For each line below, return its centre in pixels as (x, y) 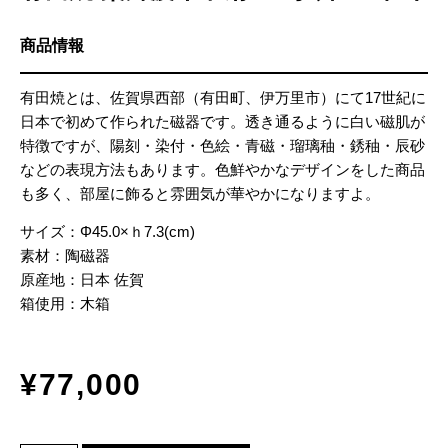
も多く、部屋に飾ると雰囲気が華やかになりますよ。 (200, 193)
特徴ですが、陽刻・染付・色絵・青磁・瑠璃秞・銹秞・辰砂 (222, 145)
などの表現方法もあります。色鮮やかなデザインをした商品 (222, 169)
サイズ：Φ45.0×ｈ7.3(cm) (107, 232)
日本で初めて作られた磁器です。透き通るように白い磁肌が (222, 121)
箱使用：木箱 (65, 304)
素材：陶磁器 (65, 256)
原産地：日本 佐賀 (82, 280)
